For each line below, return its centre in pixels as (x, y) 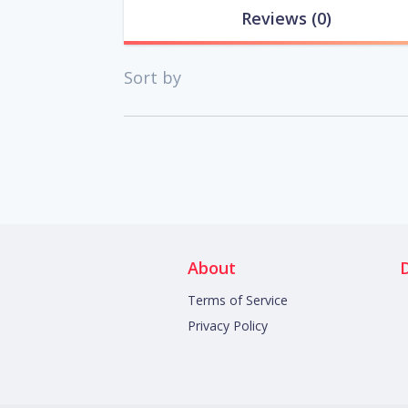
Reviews (275, 19)
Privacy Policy (228, 326)
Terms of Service (238, 301)
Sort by (153, 78)
